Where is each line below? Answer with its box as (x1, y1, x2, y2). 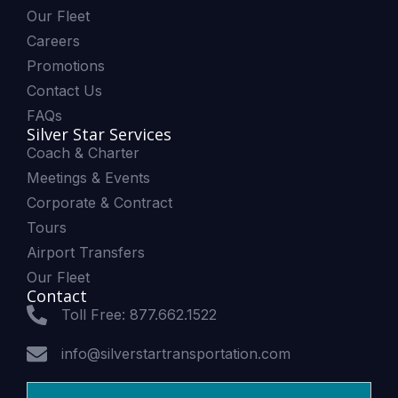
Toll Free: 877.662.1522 (60, 306, 217, 324)
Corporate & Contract (27, 194, 172, 212)
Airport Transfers (27, 243, 145, 262)
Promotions (27, 57, 105, 76)
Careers (27, 32, 80, 51)
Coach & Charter (27, 144, 139, 163)
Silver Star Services (27, 123, 171, 146)
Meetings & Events (27, 169, 150, 187)
